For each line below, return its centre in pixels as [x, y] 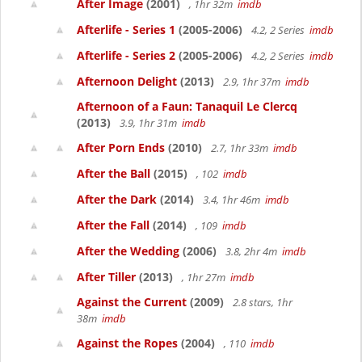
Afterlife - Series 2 [126, 55]
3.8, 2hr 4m [253, 251]
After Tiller [106, 277]
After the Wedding [128, 251]
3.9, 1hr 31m [149, 123]
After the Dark [117, 199]
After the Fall [113, 225]
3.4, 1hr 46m [233, 200]
